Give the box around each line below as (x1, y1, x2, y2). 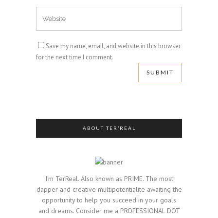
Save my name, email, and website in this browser (46, 42, 181, 50)
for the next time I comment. (36, 53, 113, 61)
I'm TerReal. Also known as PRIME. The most (45, 174, 173, 183)
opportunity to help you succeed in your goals (42, 196, 176, 204)
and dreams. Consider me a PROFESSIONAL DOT (38, 206, 180, 215)
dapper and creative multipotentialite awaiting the (36, 185, 182, 194)
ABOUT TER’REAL (82, 125, 136, 131)
